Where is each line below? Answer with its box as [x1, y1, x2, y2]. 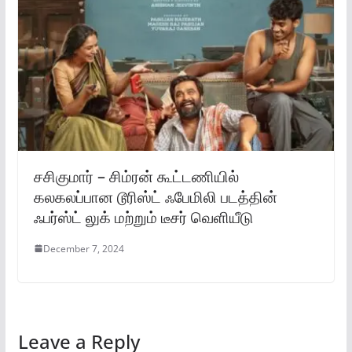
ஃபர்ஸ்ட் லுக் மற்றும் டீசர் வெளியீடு [33, 206, 253, 228]
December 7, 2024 [42, 241, 124, 255]
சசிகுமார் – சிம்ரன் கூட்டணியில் [33, 165, 239, 187]
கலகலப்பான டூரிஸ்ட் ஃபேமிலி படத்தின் [33, 185, 277, 207]
